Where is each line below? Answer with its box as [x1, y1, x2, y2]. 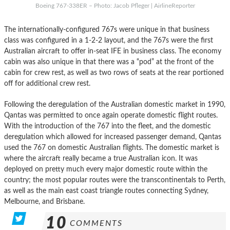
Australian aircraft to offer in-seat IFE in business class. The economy [4, 47, 221, 55]
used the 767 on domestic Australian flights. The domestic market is [4, 143, 219, 151]
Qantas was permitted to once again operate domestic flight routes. [4, 111, 218, 119]
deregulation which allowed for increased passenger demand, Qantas [4, 132, 221, 141]
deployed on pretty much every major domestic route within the [4, 165, 207, 173]
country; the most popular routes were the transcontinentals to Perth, [4, 176, 225, 184]
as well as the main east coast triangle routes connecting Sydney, [4, 186, 208, 195]
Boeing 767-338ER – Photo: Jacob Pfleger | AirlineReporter [35, 2, 195, 9]
